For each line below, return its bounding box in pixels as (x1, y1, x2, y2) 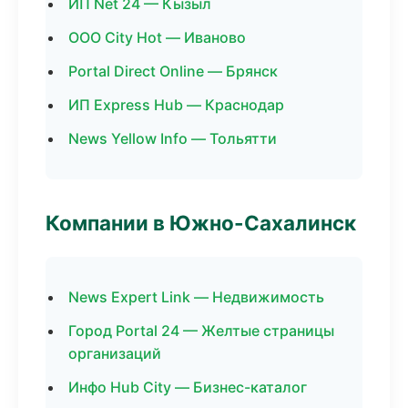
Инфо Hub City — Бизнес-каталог (68, 378, 307, 396)
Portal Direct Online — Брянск (68, 62, 278, 80)
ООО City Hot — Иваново (68, 28, 246, 46)
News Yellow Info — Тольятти (68, 129, 277, 148)
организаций (68, 344, 161, 362)
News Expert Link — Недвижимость (68, 288, 324, 306)
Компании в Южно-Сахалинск (46, 210, 356, 235)
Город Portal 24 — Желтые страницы (68, 321, 334, 340)
